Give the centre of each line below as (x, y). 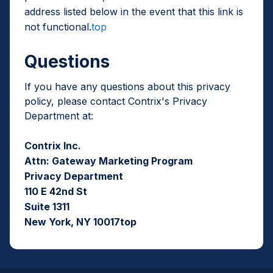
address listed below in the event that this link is (134, 12)
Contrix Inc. (53, 146)
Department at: (59, 116)
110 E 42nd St (56, 191)
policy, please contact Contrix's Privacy (116, 101)
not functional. (58, 27)
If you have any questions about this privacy (127, 87)
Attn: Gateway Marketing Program (108, 161)
